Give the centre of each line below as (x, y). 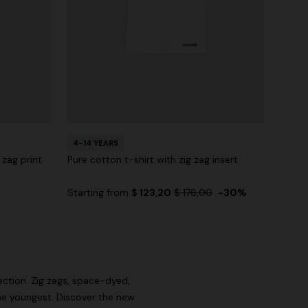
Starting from (99, 193)
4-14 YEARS (96, 143)
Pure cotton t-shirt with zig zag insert (153, 160)
